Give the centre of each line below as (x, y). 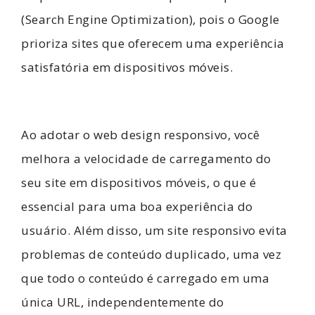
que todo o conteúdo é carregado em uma (145, 278)
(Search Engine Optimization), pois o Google (150, 19)
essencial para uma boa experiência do (137, 207)
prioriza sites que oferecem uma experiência (153, 43)
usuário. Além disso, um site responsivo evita (154, 231)
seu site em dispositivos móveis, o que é (139, 183)
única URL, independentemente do (123, 302)
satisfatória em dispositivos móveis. (127, 67)
